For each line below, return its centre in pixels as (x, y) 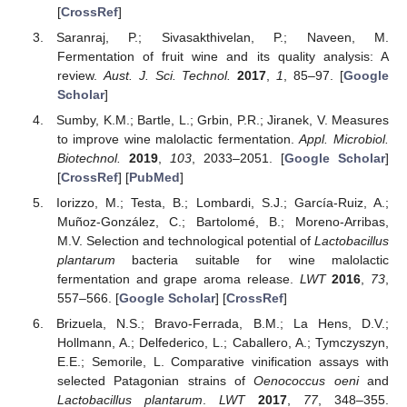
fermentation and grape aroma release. (178, 279)
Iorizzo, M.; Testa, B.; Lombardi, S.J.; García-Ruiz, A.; (223, 203)
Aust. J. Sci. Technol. (167, 76)
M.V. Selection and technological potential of (185, 241)
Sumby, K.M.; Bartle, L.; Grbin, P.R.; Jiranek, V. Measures (223, 120)
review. (80, 76)
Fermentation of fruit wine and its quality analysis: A (223, 57)
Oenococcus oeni (306, 381)
